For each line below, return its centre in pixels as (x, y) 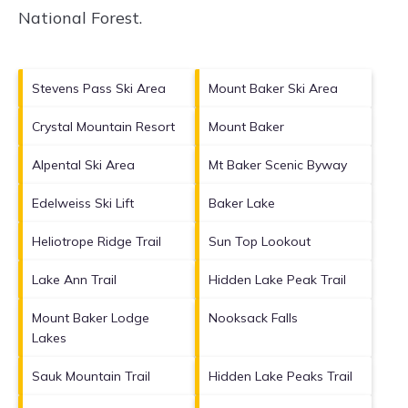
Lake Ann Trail (74, 279)
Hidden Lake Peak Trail (277, 279)
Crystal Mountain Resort (103, 126)
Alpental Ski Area (83, 164)
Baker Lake (242, 203)
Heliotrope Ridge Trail (97, 241)
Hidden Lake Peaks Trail (280, 376)
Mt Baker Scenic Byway (278, 164)
